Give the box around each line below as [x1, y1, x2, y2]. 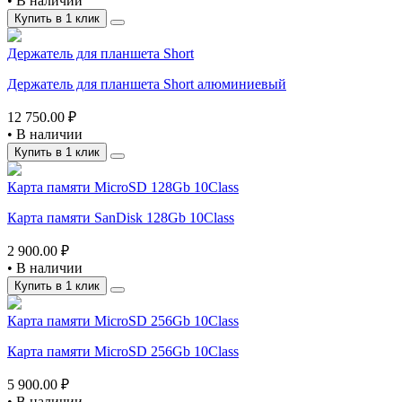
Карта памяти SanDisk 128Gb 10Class [7, 209, 234, 225]
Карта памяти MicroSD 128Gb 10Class [7, 179, 239, 195]
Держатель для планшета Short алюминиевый [7, 75, 286, 92]
